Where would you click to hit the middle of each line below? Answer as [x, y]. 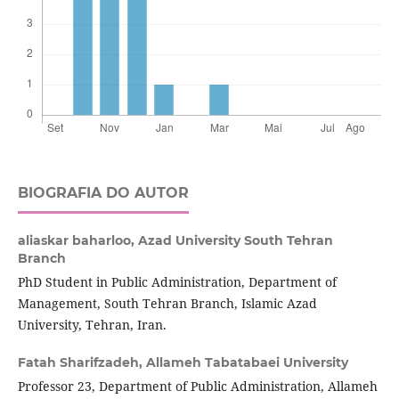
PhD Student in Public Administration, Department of [177, 282]
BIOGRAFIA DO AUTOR [103, 193]
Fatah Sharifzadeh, [81, 363]
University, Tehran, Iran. [92, 325]
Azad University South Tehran [235, 241]
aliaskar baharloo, [77, 241]
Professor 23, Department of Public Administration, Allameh [197, 387]
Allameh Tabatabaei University [247, 363]
